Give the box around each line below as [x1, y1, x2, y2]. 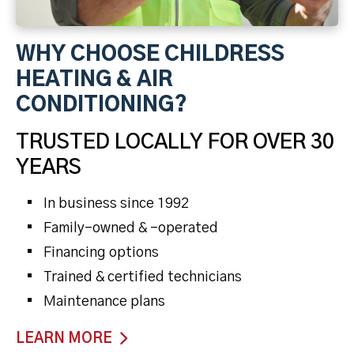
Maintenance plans [43, 295, 165, 310]
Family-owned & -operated [43, 221, 218, 236]
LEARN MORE [16, 332, 112, 347]
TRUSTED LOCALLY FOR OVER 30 [16, 132, 334, 153]
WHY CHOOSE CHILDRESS [16, 44, 284, 66]
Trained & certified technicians [43, 270, 242, 285]
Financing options [43, 246, 159, 261]
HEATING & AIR [16, 70, 173, 91]
